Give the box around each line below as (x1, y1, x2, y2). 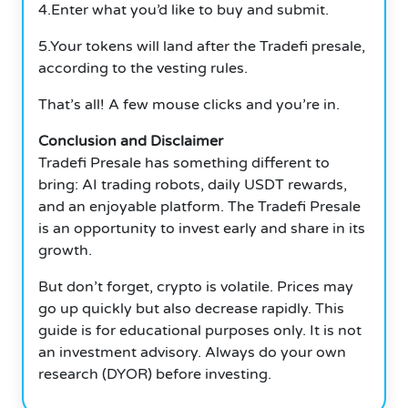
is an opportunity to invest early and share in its (38, 219, 365, 238)
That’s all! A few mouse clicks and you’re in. (38, 95, 340, 114)
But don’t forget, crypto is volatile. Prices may (38, 277, 353, 296)
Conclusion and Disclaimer (38, 131, 223, 150)
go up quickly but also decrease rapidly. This (38, 299, 344, 318)
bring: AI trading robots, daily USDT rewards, (38, 175, 347, 194)
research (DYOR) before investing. (38, 364, 271, 383)
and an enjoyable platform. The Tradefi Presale (38, 197, 361, 216)
